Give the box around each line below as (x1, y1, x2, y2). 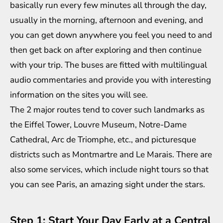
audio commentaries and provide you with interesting (10, 74, 211, 86)
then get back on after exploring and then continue (10, 44, 202, 56)
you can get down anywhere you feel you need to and (10, 29, 212, 41)
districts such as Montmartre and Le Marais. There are (10, 148, 212, 160)
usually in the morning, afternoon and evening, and (10, 14, 203, 26)
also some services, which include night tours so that (10, 163, 209, 175)
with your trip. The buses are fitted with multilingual (10, 59, 207, 71)
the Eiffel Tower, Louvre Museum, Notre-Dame (10, 118, 187, 130)
